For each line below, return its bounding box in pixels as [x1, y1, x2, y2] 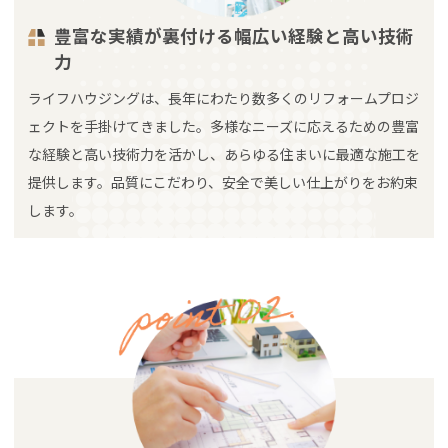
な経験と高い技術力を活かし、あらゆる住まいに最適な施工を [28, 143, 420, 164]
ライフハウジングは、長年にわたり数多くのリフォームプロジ [28, 87, 419, 108]
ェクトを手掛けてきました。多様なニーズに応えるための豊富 [28, 115, 419, 136]
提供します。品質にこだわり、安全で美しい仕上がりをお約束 [28, 171, 418, 192]
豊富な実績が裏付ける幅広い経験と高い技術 [54, 23, 415, 49]
